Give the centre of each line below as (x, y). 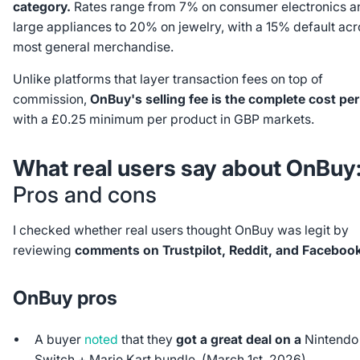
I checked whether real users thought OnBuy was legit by (180, 231)
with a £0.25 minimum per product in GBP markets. (163, 120)
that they (147, 339)
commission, (51, 100)
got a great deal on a (241, 339)
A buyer (60, 339)
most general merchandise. (94, 47)
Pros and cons (84, 194)
